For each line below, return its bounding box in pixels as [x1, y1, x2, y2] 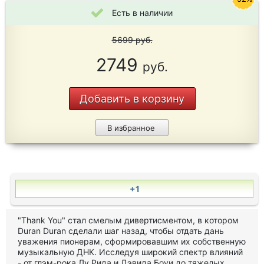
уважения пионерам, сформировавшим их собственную [18, 236, 246, 246]
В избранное [107, 123, 155, 133]
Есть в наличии [112, 8, 173, 18]
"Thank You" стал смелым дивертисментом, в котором [18, 215, 239, 225]
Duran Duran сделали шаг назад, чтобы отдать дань [18, 226, 224, 236]
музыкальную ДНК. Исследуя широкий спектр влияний [18, 247, 243, 257]
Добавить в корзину [80, 93, 184, 105]
